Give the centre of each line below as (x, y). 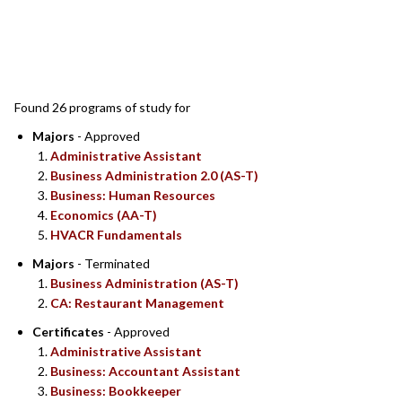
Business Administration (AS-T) (144, 284)
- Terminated (112, 264)
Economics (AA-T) (104, 215)
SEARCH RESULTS (151, 56)
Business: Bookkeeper (116, 391)
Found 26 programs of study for (102, 108)
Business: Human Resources (133, 196)
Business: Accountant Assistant (145, 371)
